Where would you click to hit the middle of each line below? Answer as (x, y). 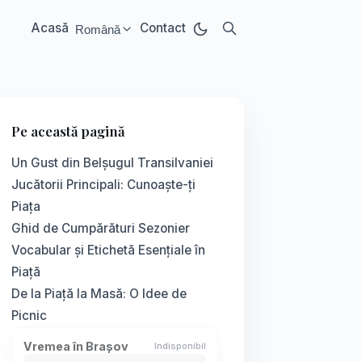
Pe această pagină (68, 131)
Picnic (29, 316)
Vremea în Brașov (76, 346)
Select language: (118, 35)
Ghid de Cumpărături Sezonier (101, 228)
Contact (163, 28)
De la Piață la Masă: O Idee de (99, 294)
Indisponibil (180, 346)
